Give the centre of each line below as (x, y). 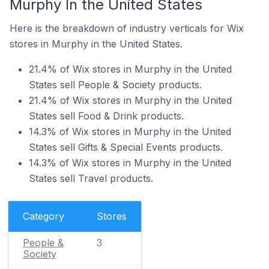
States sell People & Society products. (115, 85)
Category (43, 216)
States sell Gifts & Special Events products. (126, 147)
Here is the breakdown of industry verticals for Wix (127, 28)
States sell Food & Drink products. (106, 116)
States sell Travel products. (91, 178)
